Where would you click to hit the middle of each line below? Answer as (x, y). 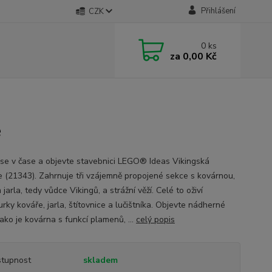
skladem (100, 260)
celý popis (155, 219)
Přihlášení (218, 11)
